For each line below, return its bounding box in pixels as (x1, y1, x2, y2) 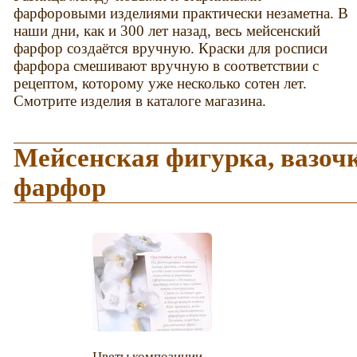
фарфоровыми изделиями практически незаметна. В (14, 5, 349, 22)
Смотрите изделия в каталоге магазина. (14, 92, 267, 110)
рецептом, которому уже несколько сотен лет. (14, 75, 308, 92)
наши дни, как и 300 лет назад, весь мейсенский (14, 22, 321, 40)
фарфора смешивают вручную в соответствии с (14, 57, 320, 75)
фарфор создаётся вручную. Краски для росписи (14, 40, 328, 57)
